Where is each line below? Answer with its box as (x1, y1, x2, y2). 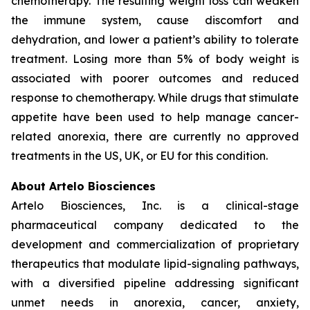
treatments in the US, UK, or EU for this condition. (11, 149, 268, 163)
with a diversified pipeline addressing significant (11, 276, 299, 290)
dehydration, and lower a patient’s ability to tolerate (11, 33, 299, 46)
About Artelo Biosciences (11, 179, 156, 193)
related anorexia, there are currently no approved (11, 129, 299, 143)
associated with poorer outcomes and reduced (11, 71, 299, 85)
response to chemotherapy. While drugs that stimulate (11, 91, 299, 104)
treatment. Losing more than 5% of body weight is (11, 52, 299, 66)
